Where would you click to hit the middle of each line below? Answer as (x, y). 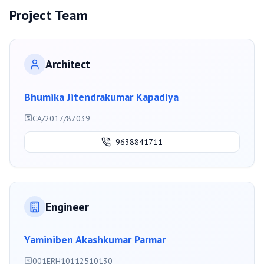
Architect (68, 65)
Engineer (67, 207)
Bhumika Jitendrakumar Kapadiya (101, 97)
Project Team (49, 15)
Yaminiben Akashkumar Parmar (95, 240)
